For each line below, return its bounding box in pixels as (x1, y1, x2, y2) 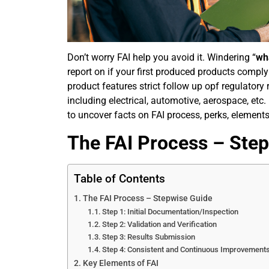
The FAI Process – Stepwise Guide (82, 193, 213, 204)
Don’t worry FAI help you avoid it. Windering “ (67, 52, 256, 64)
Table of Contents (74, 171, 165, 186)
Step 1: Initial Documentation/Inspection (102, 207, 239, 216)
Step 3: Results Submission (102, 232, 196, 241)
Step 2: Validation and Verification (102, 219, 217, 229)
